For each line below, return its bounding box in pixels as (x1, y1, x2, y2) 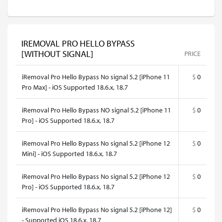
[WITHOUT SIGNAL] (21, 48, 93, 59)
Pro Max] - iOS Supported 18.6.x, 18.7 (22, 82, 128, 92)
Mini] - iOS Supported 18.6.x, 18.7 (22, 149, 117, 158)
